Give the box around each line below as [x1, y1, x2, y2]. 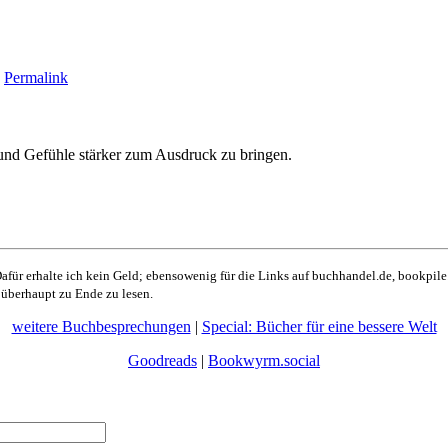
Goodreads [128, 352, 197, 369]
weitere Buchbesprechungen [11, 318, 191, 335]
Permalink [4, 68, 68, 86]
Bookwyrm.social [208, 352, 320, 369]
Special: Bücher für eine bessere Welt [201, 318, 437, 335]
